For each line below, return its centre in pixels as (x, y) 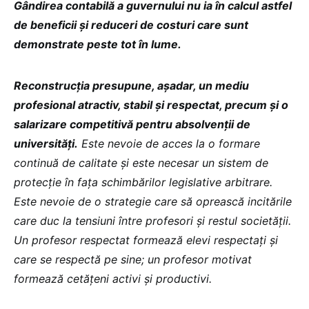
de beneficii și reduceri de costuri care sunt (131, 25)
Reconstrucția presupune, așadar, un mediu (131, 86)
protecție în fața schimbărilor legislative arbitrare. (143, 182)
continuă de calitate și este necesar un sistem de (141, 163)
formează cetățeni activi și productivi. (113, 279)
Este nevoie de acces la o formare (169, 143)
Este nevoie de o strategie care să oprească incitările (153, 201)
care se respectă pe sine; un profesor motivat (133, 259)
